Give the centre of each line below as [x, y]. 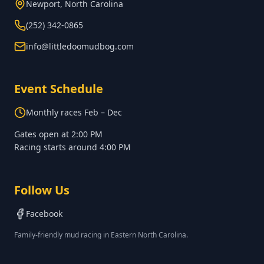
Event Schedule [59, 88]
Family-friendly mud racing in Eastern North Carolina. [101, 235]
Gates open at [43, 134]
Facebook [44, 213]
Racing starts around [57, 147]
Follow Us [42, 190]
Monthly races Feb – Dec [74, 112]
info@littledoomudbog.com [80, 46]
